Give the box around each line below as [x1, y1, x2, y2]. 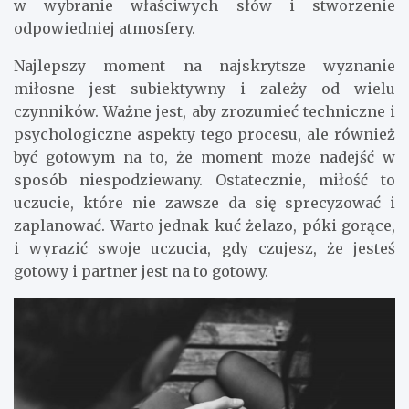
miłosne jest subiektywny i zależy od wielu [14, 79, 395, 99]
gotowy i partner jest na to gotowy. [14, 262, 268, 281]
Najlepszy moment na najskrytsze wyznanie [14, 57, 395, 76]
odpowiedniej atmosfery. [14, 19, 195, 38]
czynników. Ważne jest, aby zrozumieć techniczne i [14, 102, 395, 121]
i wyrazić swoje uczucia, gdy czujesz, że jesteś [14, 239, 395, 258]
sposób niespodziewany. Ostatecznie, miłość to [14, 171, 395, 190]
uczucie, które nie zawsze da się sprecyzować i [14, 194, 395, 213]
